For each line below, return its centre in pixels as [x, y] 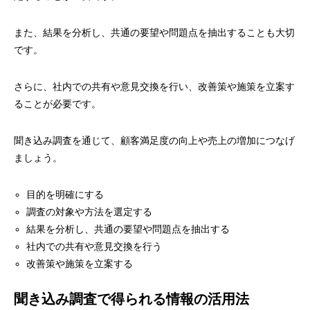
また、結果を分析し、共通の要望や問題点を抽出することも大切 [154, 33]
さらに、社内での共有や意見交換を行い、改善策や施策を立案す [154, 87]
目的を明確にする [65, 195]
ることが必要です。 [57, 104]
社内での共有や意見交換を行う [94, 247]
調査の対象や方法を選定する [90, 212]
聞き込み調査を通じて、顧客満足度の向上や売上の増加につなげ [154, 141]
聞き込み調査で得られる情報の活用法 [131, 299]
